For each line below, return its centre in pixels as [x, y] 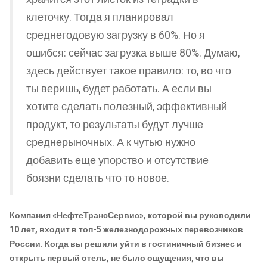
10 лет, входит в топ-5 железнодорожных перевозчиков [126, 229]
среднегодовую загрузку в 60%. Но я [116, 36]
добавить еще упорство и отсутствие [117, 161]
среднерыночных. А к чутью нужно [111, 143]
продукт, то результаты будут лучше [115, 125]
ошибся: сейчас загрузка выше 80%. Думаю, [133, 54]
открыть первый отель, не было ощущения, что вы [117, 258]
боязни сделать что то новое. [98, 179]
